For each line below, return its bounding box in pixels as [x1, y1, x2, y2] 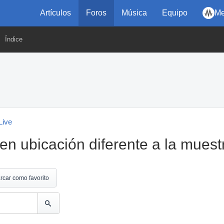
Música [121, 8, 147, 17]
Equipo [162, 8, 187, 17]
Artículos [40, 8, 71, 17]
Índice [5, 35, 22, 43]
